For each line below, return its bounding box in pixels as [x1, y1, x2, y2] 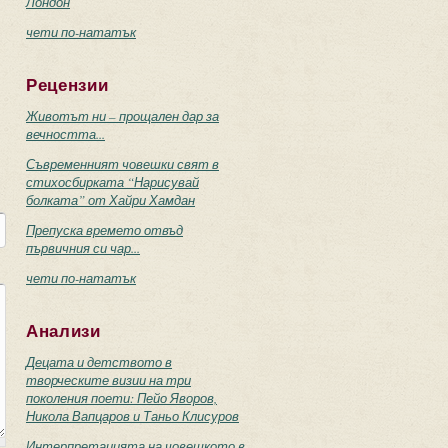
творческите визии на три [26, 371, 191, 389]
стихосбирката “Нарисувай [26, 173, 199, 191]
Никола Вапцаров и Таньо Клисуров [26, 407, 239, 425]
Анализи [26, 322, 101, 341]
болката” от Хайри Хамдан [26, 191, 195, 209]
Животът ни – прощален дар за [26, 107, 219, 125]
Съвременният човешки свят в [26, 155, 219, 173]
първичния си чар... [26, 239, 140, 257]
